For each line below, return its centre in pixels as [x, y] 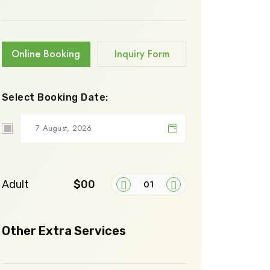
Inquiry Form [142, 54]
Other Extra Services [64, 231]
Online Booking [46, 54]
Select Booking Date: [55, 97]
